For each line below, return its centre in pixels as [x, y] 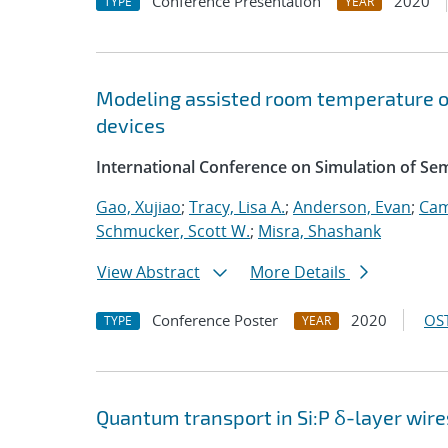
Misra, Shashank [319, 231]
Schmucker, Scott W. [173, 231]
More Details [300, 272]
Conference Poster [215, 320]
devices [130, 125]
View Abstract [148, 272]
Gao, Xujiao [138, 207]
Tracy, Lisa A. [237, 207]
